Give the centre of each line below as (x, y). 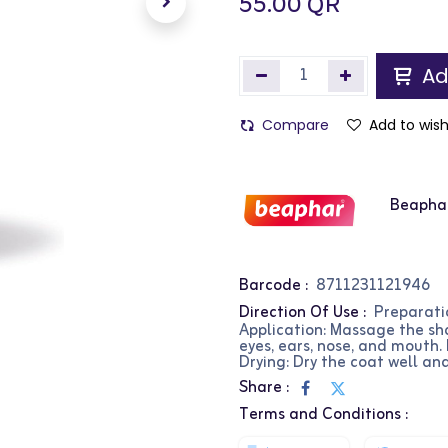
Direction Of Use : (302, 313)
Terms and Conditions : (323, 415)
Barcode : (273, 286)
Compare (295, 125)
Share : (264, 388)
